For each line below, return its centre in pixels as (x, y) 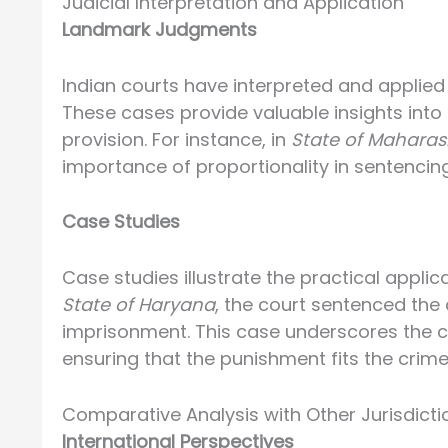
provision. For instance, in (176, 139)
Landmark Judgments (159, 29)
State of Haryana (138, 305)
